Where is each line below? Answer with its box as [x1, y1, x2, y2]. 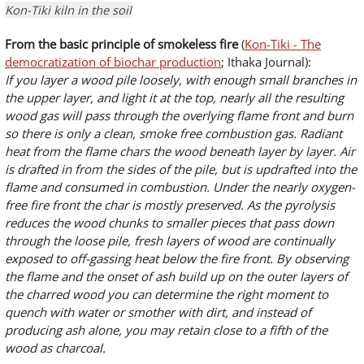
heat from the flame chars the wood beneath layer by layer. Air [5, 143, 355, 159]
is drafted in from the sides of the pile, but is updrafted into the [5, 161, 357, 177]
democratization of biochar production [5, 54, 221, 70]
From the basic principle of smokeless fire [5, 36, 238, 52]
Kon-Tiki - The [245, 36, 321, 52]
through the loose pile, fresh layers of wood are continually [5, 232, 335, 249]
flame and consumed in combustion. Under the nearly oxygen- [5, 179, 355, 195]
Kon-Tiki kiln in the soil [5, 2, 132, 18]
